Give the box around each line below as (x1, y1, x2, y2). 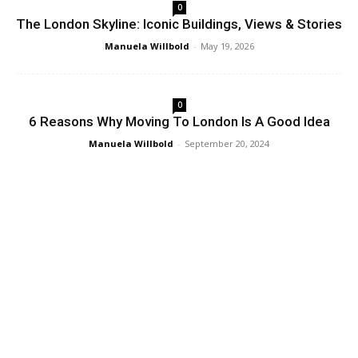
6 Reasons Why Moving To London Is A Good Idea (28, 113, 330, 130)
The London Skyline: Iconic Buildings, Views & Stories (16, 16, 342, 33)
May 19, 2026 (200, 40, 254, 53)
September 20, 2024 (185, 137, 269, 150)
